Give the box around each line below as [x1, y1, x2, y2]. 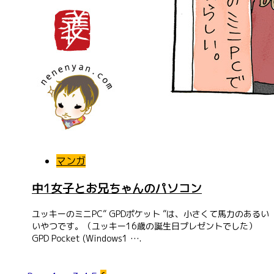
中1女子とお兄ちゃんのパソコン [32, 180, 202, 196]
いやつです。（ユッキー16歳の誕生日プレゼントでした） [32, 220, 257, 232]
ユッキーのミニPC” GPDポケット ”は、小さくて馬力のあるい [32, 208, 269, 220]
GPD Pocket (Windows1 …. [32, 232, 141, 245]
